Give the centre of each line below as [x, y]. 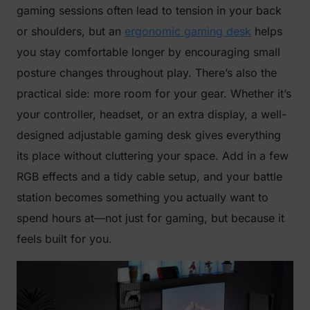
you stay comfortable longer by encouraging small [148, 52]
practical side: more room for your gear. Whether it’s [154, 93]
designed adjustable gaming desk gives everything [149, 135]
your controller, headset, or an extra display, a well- [152, 114]
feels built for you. [64, 238]
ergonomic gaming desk [188, 31]
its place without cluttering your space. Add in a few [153, 155]
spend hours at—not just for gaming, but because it [151, 218]
